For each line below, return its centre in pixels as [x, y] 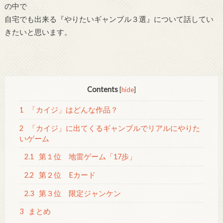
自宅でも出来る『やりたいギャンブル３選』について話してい [109, 19]
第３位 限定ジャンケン [79, 193]
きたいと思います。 [38, 32]
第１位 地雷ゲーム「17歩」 [87, 157]
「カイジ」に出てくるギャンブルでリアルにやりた [114, 128]
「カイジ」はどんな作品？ [73, 110]
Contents [102, 89]
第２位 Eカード [67, 175]
